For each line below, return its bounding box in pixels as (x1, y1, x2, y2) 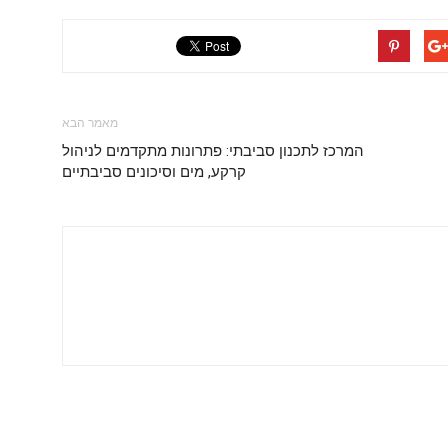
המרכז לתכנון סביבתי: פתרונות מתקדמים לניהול (62, 142, 364, 160)
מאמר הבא (62, 116, 118, 130)
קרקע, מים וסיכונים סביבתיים (62, 163, 246, 181)
